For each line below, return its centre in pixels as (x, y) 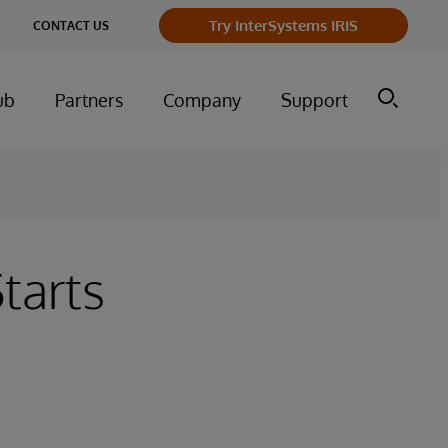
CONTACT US (71, 25)
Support (314, 100)
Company (202, 100)
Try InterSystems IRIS (283, 25)
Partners (89, 100)
